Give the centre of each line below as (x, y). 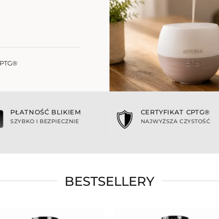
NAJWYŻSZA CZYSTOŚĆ (175, 121)
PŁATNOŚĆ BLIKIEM (46, 112)
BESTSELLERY (109, 181)
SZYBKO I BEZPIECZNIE (45, 121)
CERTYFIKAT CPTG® (175, 112)
